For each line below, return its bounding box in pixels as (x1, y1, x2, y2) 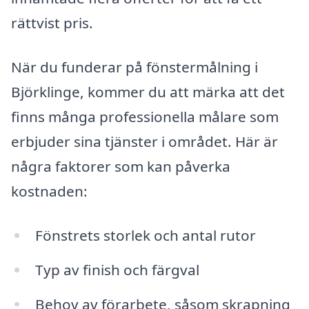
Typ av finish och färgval (34, 259, 199, 279)
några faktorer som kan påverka (11, 157, 230, 177)
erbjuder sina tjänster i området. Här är (11, 132, 278, 152)
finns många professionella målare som (11, 107, 279, 127)
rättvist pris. (11, 13, 93, 33)
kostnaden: (11, 181, 88, 201)
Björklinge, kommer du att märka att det (11, 82, 285, 102)
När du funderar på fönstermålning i (11, 57, 258, 77)
